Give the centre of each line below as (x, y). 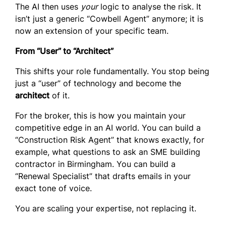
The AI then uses (48, 7)
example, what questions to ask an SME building (108, 152)
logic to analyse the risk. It (150, 7)
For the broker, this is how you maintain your (100, 116)
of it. (60, 96)
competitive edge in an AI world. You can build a (108, 128)
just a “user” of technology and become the (98, 83)
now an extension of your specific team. (92, 31)
